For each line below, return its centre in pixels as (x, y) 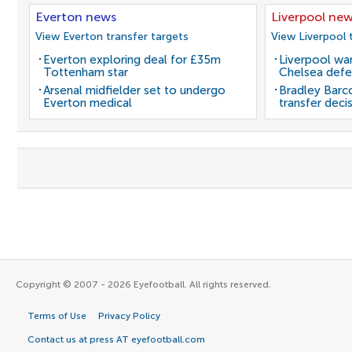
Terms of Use (57, 316)
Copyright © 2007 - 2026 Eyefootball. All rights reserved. (143, 284)
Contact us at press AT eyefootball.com (116, 339)
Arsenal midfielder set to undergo (134, 90)
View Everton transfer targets (112, 37)
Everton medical (88, 103)
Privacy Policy (129, 316)
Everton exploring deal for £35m (132, 60)
